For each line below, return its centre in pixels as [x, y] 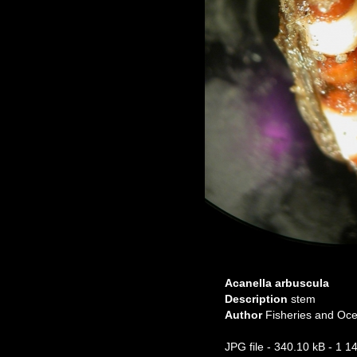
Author [245, 315]
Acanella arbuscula [277, 283]
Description [258, 299]
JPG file [244, 347]
